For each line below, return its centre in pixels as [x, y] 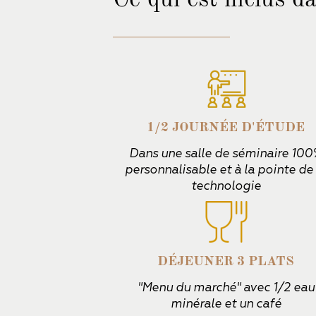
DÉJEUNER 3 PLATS [226, 262]
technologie [226, 186]
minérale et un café [226, 304]
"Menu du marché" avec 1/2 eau [226, 287]
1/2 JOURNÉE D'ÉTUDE [226, 128]
